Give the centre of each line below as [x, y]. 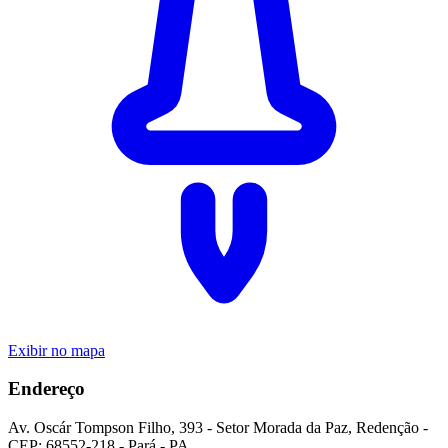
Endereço [46, 389]
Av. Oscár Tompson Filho [89, 427]
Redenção [387, 427]
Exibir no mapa [56, 350]
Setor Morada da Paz [282, 427]
